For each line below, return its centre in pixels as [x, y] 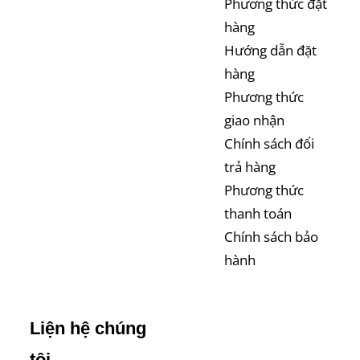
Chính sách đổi [269, 143]
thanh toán [258, 213]
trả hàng [250, 166]
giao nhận [254, 120]
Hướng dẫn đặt [270, 50]
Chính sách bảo [271, 236]
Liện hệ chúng [88, 328]
